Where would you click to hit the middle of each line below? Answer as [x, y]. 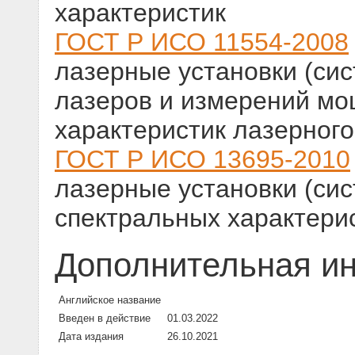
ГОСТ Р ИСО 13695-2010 [202, 160]
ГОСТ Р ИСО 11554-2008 [202, 42]
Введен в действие [105, 319]
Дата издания [91, 337]
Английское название [110, 300]
